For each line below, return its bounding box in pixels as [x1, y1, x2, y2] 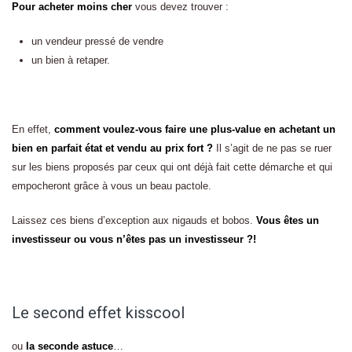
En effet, [12, 123, 54, 135]
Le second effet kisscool [12, 303, 185, 322]
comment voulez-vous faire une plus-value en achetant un [54, 123, 335, 135]
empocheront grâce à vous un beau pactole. [12, 180, 211, 192]
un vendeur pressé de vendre [31, 35, 163, 47]
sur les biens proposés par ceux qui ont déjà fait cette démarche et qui [12, 161, 332, 173]
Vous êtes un [256, 214, 319, 226]
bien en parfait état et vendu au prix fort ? [12, 142, 213, 154]
